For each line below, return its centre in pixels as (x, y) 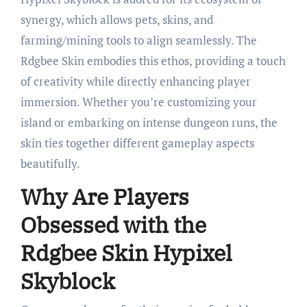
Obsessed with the (113, 224)
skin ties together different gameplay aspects (137, 143)
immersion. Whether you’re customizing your (138, 101)
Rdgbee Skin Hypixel (126, 253)
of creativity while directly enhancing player (135, 81)
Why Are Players (105, 196)
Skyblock (67, 281)
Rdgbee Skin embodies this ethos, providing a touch (153, 60)
